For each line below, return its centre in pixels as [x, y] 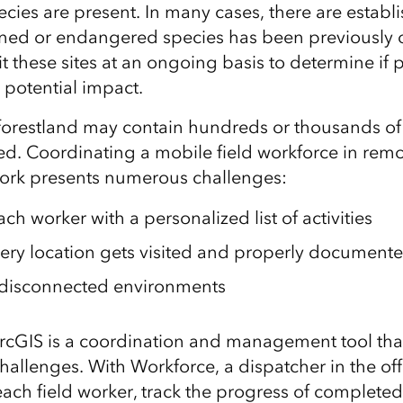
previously [353, 37]
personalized [199, 218]
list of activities [313, 218]
